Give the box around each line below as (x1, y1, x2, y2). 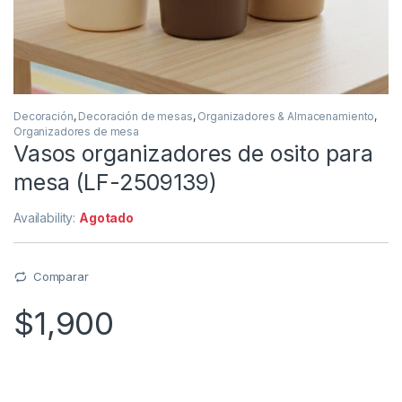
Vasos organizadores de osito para (13, 140, 373, 168)
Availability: (13, 210, 80, 226)
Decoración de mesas (78, 109, 193, 124)
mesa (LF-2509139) (13, 169, 217, 197)
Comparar (32, 269, 89, 284)
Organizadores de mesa (13, 125, 140, 139)
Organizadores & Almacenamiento (197, 109, 375, 124)
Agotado (79, 210, 135, 226)
